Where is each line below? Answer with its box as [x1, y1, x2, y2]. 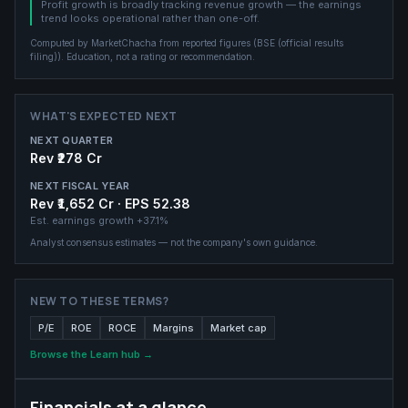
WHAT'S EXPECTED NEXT [30, 108, 178, 124]
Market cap [210, 321, 267, 334]
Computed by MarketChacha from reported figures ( [30, 37, 257, 48]
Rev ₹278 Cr [30, 150, 102, 166]
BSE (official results [257, 37, 343, 48]
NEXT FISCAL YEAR [30, 179, 130, 192]
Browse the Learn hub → [30, 348, 153, 361]
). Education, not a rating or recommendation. [57, 51, 255, 62]
